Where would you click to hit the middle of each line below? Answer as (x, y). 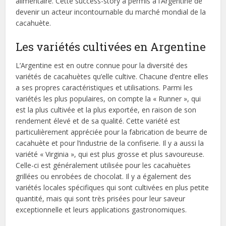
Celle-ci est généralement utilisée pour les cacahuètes (103, 165)
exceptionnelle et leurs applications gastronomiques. (101, 210)
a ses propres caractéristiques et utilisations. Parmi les (104, 88)
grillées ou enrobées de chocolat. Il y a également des (104, 176)
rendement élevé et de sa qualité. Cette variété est (98, 121)
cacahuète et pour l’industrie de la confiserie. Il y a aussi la (110, 143)
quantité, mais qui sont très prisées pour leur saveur (101, 199)
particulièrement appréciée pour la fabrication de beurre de (112, 132)
